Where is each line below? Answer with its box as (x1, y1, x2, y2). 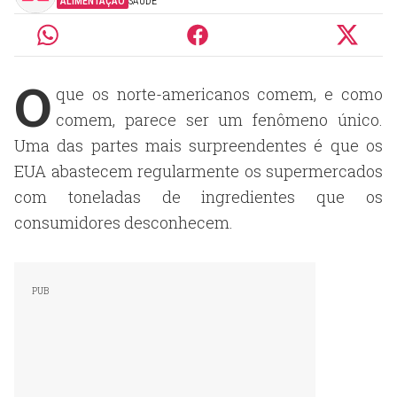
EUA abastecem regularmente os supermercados (14, 160, 383, 182)
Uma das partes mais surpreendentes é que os (14, 135, 383, 156)
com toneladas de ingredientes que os (14, 186, 383, 207)
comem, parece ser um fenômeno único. (56, 109, 383, 130)
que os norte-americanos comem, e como (56, 83, 383, 105)
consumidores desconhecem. (14, 212, 233, 233)
